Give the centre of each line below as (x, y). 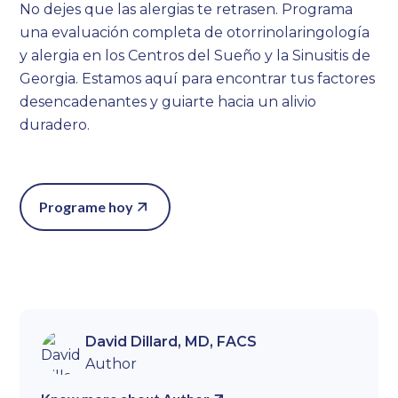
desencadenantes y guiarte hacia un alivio (168, 102)
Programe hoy (87, 207)
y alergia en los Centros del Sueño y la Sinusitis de (195, 56)
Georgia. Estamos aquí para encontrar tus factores (198, 79)
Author (111, 364)
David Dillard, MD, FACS (171, 342)
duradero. (55, 125)
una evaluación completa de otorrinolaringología (195, 33)
